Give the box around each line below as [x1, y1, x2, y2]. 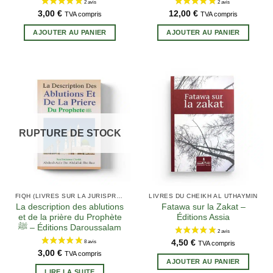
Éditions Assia [177, 212, 230, 222]
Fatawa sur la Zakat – [161, 202, 246, 211]
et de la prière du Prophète [18, 212, 122, 222]
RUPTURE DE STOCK [18, 127, 121, 138]
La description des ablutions [16, 202, 124, 211]
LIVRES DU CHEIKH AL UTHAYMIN [149, 192, 258, 199]
